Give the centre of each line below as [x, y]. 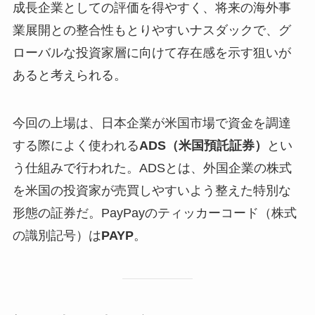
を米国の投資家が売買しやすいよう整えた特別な [152, 190]
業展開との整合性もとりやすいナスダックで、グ [152, 31]
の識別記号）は [57, 235]
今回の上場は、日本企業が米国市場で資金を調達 [152, 123]
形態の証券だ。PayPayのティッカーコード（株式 [154, 213]
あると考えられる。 [69, 76]
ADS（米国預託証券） [203, 145]
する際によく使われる [76, 145]
